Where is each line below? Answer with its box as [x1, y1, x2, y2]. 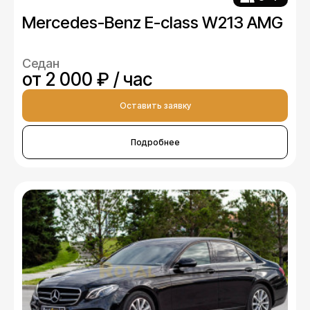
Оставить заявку [119, 100, 191, 111]
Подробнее [130, 137, 180, 148]
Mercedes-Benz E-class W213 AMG [22, 12, 283, 33]
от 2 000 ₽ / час [22, 69, 152, 91]
